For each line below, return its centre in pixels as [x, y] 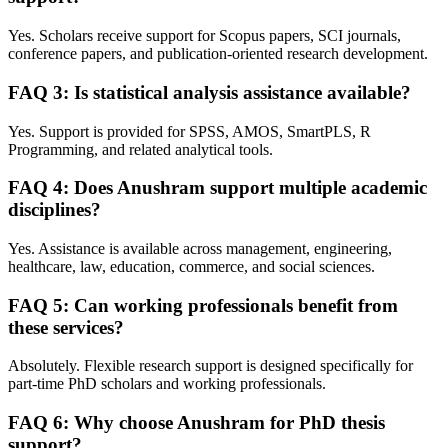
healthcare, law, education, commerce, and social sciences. [191, 267]
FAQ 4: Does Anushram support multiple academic [217, 188]
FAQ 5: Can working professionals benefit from [203, 305]
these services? [66, 327]
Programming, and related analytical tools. [140, 149]
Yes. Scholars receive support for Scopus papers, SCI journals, [204, 36]
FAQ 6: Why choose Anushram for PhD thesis [196, 423]
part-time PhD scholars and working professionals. [167, 384]
